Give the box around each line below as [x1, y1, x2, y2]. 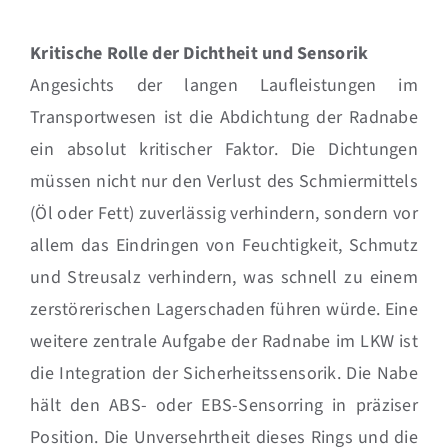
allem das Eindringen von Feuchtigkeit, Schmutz [29, 233, 419, 259]
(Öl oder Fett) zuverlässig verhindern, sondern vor [29, 201, 419, 227]
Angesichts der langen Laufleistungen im [29, 73, 419, 99]
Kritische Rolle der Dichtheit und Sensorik [29, 41, 369, 67]
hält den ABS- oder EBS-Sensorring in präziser [29, 393, 419, 419]
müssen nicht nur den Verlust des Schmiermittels [29, 169, 419, 195]
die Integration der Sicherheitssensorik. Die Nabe [29, 361, 419, 387]
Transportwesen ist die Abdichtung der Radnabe [29, 105, 419, 131]
